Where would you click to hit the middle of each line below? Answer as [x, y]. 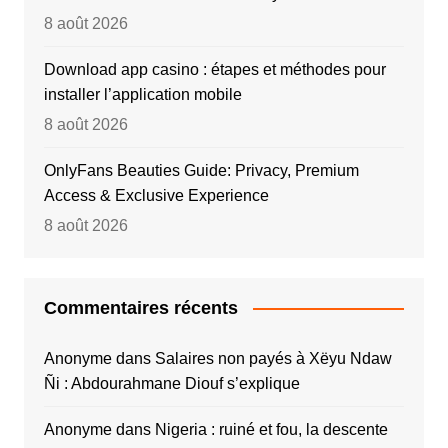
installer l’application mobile [142, 94]
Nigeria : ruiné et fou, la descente [271, 429]
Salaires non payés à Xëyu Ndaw [273, 358]
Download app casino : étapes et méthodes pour [214, 69]
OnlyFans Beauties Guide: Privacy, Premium [201, 170]
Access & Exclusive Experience [156, 195]
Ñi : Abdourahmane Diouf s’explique [171, 383]
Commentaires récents [140, 307]
